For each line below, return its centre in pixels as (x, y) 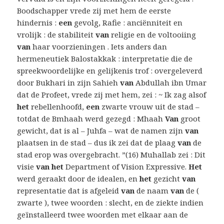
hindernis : (38, 23)
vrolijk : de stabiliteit (56, 35)
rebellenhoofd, (58, 107)
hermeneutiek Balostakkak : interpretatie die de (105, 59)
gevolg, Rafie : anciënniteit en (127, 23)
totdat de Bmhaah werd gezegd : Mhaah (91, 119)
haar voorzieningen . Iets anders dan (99, 47)
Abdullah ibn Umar (170, 83)
